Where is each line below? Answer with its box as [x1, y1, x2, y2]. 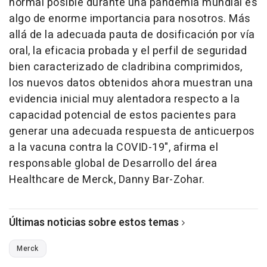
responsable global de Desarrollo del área [9, 156, 218, 172]
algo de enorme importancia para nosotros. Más [9, 11, 251, 27]
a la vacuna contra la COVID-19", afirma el [9, 139, 218, 156]
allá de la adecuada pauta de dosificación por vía [9, 27, 255, 43]
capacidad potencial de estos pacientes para [9, 107, 237, 123]
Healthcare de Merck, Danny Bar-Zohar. [9, 172, 205, 188]
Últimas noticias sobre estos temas [9, 215, 179, 231]
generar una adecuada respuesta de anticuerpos [9, 123, 255, 139]
